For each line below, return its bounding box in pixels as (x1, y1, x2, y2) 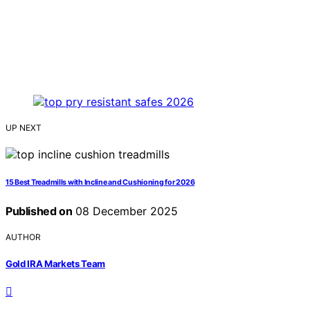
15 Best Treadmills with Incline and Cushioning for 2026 (6, 178, 195, 188)
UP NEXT (6, 122, 42, 134)
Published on (6, 204, 73, 219)
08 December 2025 (72, 204, 179, 219)
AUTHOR (6, 232, 41, 243)
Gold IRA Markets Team (6, 257, 106, 269)
